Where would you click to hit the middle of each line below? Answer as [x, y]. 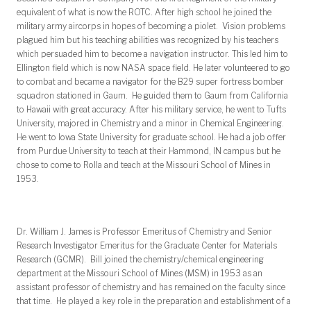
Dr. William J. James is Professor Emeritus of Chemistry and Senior [144, 232]
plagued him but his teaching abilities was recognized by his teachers [148, 40]
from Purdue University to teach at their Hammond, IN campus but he [149, 151]
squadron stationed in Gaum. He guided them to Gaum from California [152, 96]
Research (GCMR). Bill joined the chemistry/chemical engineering [140, 260]
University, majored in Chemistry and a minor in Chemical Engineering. [151, 124]
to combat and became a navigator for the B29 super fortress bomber [150, 82]
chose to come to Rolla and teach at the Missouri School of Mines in [144, 165]
